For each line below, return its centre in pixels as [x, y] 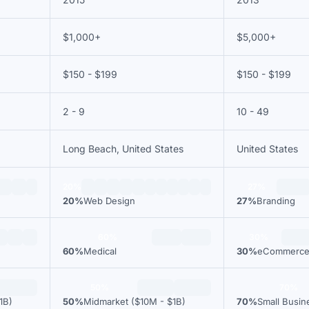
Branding [276, 201]
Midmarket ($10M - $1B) [134, 301]
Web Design [109, 201]
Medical [100, 251]
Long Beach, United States [123, 149]
